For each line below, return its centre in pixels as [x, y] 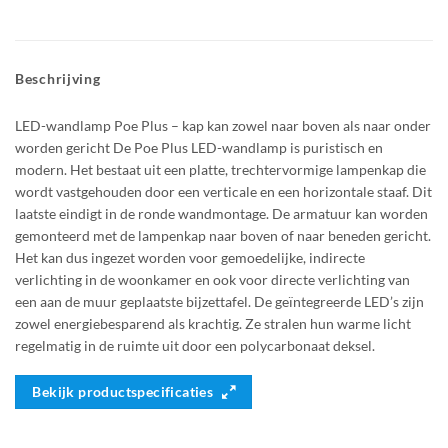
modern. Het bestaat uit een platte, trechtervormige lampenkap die [220, 169]
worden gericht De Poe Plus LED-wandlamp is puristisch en [199, 147]
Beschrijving [58, 78]
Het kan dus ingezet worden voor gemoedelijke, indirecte [190, 257]
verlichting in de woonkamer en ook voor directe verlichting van [212, 279]
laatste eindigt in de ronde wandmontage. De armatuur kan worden [221, 213]
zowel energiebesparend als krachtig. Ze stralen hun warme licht [213, 323]
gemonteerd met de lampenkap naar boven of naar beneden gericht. [223, 235]
